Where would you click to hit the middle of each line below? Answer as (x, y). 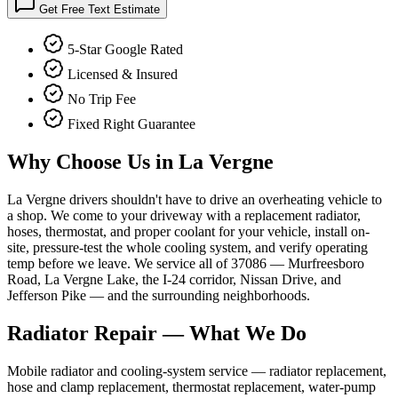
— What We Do (232, 334)
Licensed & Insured (123, 75)
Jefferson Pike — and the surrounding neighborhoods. (159, 296)
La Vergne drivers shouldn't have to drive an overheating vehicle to (195, 200)
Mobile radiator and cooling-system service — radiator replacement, (197, 371)
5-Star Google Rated (125, 50)
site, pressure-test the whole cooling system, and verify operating (187, 248)
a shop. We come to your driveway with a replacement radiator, (184, 216)
